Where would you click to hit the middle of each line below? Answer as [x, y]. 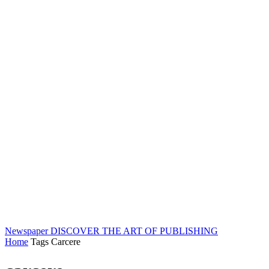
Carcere [66, 242]
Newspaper [26, 231]
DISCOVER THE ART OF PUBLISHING [134, 231]
